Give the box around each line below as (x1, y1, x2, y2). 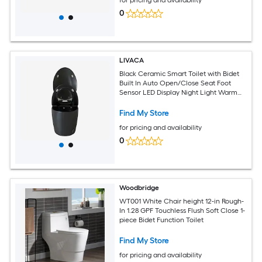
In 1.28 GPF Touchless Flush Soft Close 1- (119, 206, 246, 215)
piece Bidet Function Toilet (119, 215, 204, 224)
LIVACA (119, 56, 144, 65)
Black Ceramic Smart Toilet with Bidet (119, 69, 240, 78)
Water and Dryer (119, 97, 172, 106)
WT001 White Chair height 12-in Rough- (119, 196, 244, 205)
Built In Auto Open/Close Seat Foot (119, 78, 232, 87)
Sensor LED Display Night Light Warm (119, 88, 238, 96)
